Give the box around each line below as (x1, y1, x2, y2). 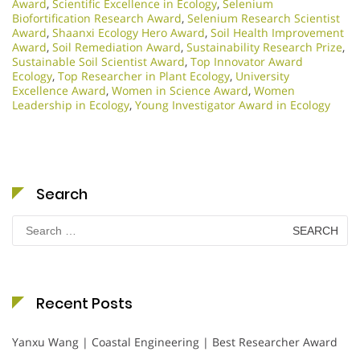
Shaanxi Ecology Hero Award (52, 25, 205, 41)
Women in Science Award (112, 83, 248, 99)
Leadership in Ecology (12, 97, 129, 113)
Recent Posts (36, 293, 133, 314)
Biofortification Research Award (12, 10, 182, 27)
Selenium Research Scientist (187, 10, 340, 27)
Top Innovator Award (190, 54, 303, 70)
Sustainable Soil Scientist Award (12, 54, 185, 70)
